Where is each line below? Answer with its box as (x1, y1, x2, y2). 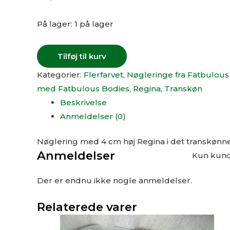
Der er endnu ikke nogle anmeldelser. (37, 176, 192, 185)
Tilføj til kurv (57, 51, 106, 61)
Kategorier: (37, 69, 84, 80)
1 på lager (74, 19, 113, 29)
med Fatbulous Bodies (37, 83, 129, 93)
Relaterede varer (37, 200, 137, 214)
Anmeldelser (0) (60, 111, 126, 121)
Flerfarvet (84, 69, 123, 80)
